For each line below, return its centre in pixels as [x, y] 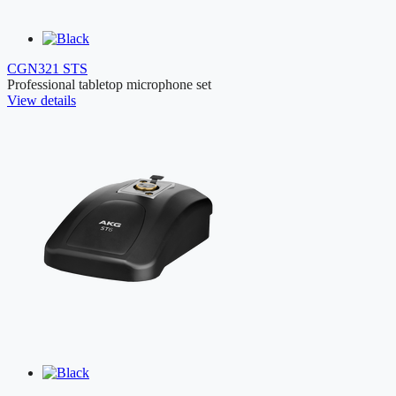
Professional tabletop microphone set [109, 85]
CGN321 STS [47, 69]
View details [42, 101]
